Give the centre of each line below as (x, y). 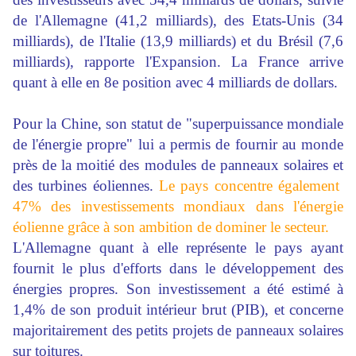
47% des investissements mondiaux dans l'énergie (178, 206)
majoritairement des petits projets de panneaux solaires (178, 330)
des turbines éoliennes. (86, 186)
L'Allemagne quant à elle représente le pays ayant (178, 248)
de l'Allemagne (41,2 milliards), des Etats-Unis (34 (178, 20)
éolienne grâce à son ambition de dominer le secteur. (171, 227)
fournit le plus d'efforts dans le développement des (178, 268)
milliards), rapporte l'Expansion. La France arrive (178, 62)
